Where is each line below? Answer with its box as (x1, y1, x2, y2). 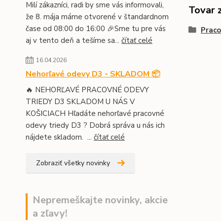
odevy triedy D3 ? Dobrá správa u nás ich (26, 120, 165, 131)
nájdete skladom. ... (26, 132, 94, 143)
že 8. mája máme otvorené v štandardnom (26, 12, 169, 22)
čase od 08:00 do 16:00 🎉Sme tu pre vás (26, 24, 166, 34)
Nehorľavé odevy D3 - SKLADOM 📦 (26, 69, 160, 80)
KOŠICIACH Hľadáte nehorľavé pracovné (26, 109, 164, 119)
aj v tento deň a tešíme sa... (26, 36, 121, 46)
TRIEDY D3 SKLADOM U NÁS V (26, 97, 135, 107)
